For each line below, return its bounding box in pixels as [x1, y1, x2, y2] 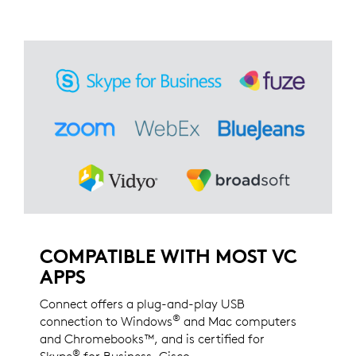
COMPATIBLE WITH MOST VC [40, 243, 297, 268]
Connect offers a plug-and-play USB [40, 295, 245, 311]
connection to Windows [40, 312, 172, 329]
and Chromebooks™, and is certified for [40, 330, 265, 346]
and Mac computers [180, 312, 296, 329]
